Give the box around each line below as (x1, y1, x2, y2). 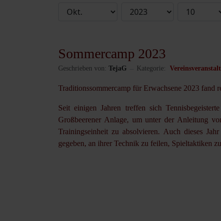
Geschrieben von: (58, 65, 107, 72)
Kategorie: (137, 65, 168, 72)
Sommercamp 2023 (58, 45, 166, 61)
